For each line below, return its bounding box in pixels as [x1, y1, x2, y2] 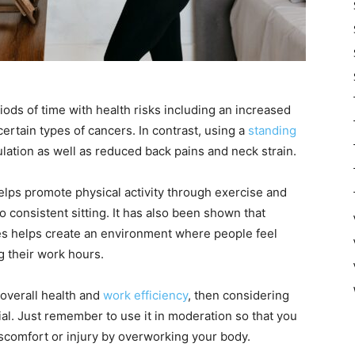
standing [248, 123, 296, 138]
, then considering [188, 288, 289, 303]
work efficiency [103, 288, 188, 303]
